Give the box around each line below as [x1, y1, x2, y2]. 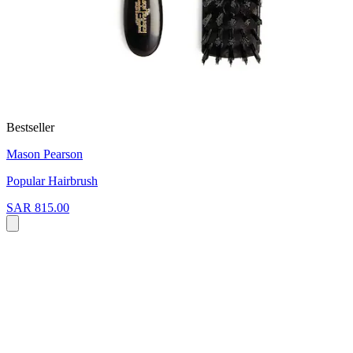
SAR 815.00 [6, 201, 69, 215]
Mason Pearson [6, 147, 83, 162]
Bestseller [6, 121, 54, 135]
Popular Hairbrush [6, 174, 98, 188]
